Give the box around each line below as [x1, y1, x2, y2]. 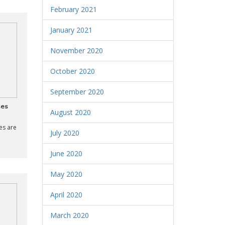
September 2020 [50, 87, 104, 96]
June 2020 [50, 149, 82, 158]
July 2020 [50, 128, 79, 138]
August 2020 [50, 107, 91, 117]
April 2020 [50, 190, 82, 199]
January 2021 [50, 25, 92, 35]
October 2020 [50, 66, 95, 76]
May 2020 [50, 169, 82, 179]
